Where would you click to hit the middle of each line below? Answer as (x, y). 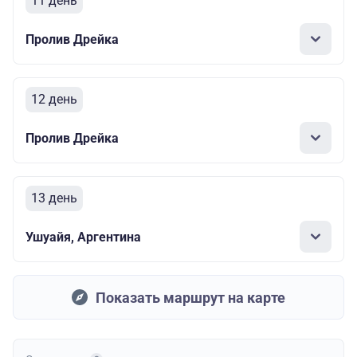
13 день (54, 198)
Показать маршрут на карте (190, 297)
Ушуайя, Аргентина (83, 237)
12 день (54, 100)
